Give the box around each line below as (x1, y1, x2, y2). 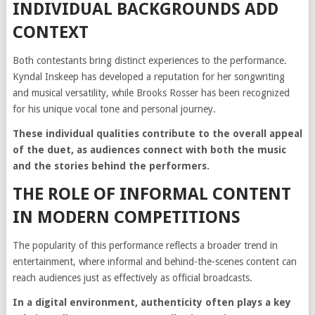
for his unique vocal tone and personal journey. (12, 103, 216, 115)
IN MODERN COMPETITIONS (12, 207, 240, 228)
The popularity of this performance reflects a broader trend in (12, 240, 278, 252)
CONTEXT (12, 22, 89, 43)
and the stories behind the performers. (12, 160, 210, 172)
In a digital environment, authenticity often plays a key (12, 297, 291, 309)
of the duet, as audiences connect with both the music (12, 144, 286, 156)
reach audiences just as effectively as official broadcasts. (12, 272, 252, 284)
